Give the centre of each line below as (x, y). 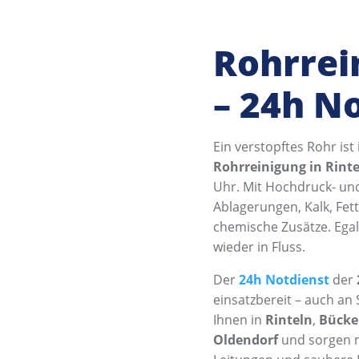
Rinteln (289, 319)
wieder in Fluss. (260, 246)
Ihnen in (240, 319)
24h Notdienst (284, 279)
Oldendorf (246, 339)
